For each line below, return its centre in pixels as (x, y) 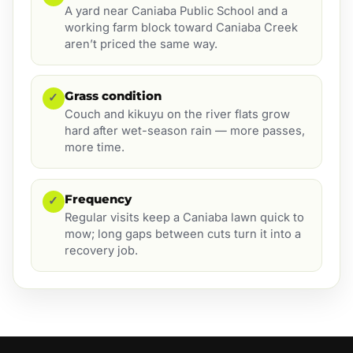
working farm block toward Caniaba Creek (181, 28)
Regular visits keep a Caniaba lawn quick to (184, 218)
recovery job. (101, 251)
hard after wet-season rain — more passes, (184, 131)
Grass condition (113, 95)
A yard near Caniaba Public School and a (176, 11)
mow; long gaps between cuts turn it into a (182, 234)
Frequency (98, 199)
